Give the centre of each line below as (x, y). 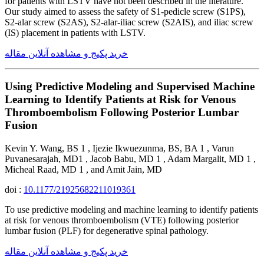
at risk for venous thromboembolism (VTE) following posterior (122, 220)
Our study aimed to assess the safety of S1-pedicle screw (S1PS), (125, 11)
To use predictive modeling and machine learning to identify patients (131, 210)
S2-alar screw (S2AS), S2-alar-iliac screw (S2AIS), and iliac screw (129, 22)
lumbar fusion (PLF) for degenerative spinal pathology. (107, 231)
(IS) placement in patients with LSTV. (75, 32)
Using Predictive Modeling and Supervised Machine (130, 87)
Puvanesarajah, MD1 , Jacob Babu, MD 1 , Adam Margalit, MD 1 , (130, 159)
